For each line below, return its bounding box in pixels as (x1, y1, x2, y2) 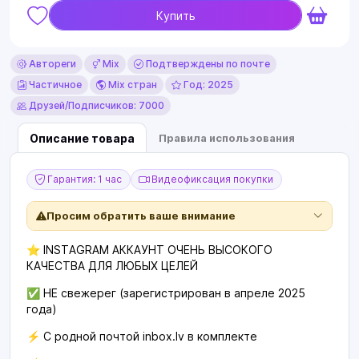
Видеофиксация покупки (149, 173, 273, 185)
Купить (155, 8, 196, 22)
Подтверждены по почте (143, 58, 270, 70)
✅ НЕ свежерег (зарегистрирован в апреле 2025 (26, 286, 305, 300)
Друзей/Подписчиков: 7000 (26, 99, 164, 111)
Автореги (26, 58, 76, 70)
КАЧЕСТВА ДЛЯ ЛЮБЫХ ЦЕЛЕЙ (26, 259, 198, 272)
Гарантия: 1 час (45, 173, 122, 185)
